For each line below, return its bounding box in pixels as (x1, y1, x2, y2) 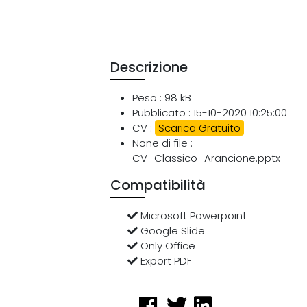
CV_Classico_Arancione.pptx (132, 151, 281, 165)
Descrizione (110, 58, 188, 77)
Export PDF (138, 254, 193, 268)
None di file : (132, 136, 193, 150)
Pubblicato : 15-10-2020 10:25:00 (132, 106, 288, 120)
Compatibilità (110, 175, 206, 195)
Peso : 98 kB (132, 90, 192, 105)
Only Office (138, 238, 196, 253)
